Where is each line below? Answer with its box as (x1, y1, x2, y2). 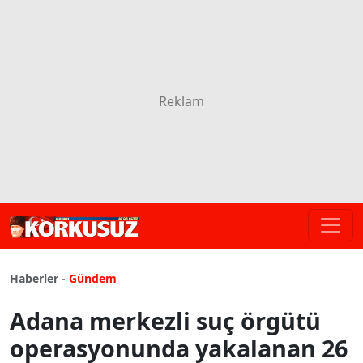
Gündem (69, 270, 117, 286)
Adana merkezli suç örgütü (10, 304, 321, 336)
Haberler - (10, 270, 66, 286)
